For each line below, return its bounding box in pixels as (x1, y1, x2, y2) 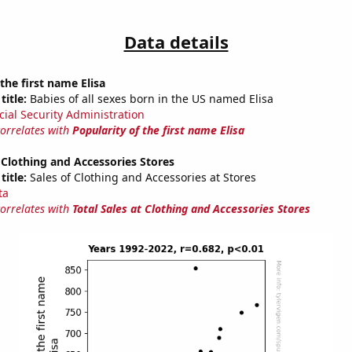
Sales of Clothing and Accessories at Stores (26, 170, 256, 185)
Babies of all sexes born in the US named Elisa (26, 91, 273, 107)
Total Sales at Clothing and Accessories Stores (71, 201, 310, 217)
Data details (123, 30, 229, 54)
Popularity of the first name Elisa (71, 123, 244, 138)
